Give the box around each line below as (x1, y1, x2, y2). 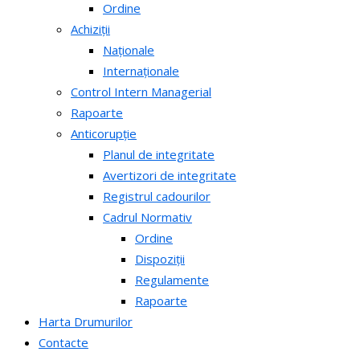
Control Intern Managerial (71, 84, 211, 100)
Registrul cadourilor (103, 188, 211, 204)
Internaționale (103, 63, 179, 79)
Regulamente (135, 272, 209, 288)
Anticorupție (71, 125, 137, 141)
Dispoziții (135, 251, 185, 267)
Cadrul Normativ (103, 209, 192, 225)
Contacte (39, 334, 88, 350)
